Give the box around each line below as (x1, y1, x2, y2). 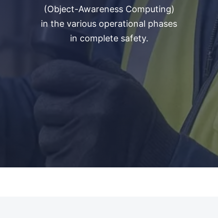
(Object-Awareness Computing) (43, 4, 175, 15)
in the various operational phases (41, 18, 177, 29)
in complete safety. (70, 33, 148, 44)
